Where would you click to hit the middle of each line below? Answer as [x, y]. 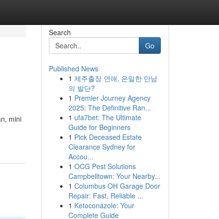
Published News [73, 68]
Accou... [81, 156]
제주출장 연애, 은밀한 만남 [116, 78]
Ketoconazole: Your [104, 205]
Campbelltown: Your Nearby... [114, 176]
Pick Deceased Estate [108, 137]
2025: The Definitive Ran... [109, 108]
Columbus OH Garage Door [117, 186]
